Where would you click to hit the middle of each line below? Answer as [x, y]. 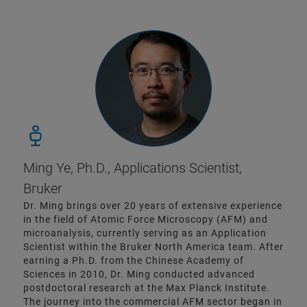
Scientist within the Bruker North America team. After [153, 246]
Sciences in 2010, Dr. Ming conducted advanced [139, 274]
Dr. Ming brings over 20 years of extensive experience [153, 205]
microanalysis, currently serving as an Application [145, 233]
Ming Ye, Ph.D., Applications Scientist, [133, 168]
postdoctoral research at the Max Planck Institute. [147, 287]
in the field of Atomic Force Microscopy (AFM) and [146, 219]
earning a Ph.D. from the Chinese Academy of [134, 260]
